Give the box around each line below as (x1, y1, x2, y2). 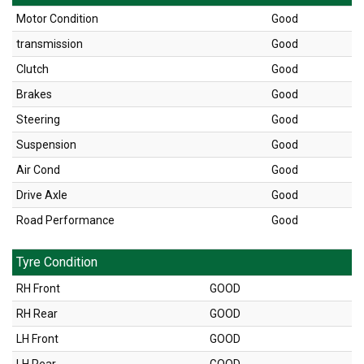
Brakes (16, 88, 52, 102)
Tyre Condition (16, 254, 97, 271)
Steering (16, 113, 60, 127)
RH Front (16, 282, 60, 296)
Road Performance (16, 214, 115, 227)
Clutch (16, 63, 49, 76)
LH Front (16, 332, 58, 346)
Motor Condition (16, 12, 98, 26)
